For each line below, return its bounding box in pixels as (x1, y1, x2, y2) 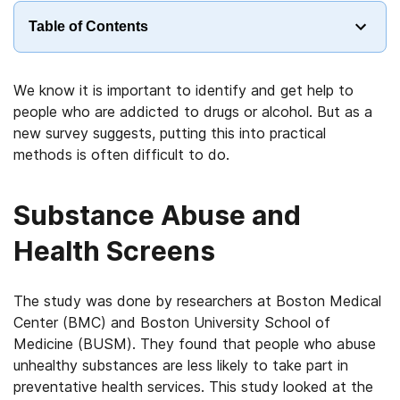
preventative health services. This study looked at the (13, 378, 373, 396)
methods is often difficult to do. (13, 146, 229, 163)
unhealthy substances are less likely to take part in (13, 356, 348, 374)
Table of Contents (29, 19, 148, 34)
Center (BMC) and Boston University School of (13, 313, 330, 331)
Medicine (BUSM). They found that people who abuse (13, 335, 376, 353)
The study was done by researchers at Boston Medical (13, 292, 381, 310)
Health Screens (13, 235, 215, 267)
